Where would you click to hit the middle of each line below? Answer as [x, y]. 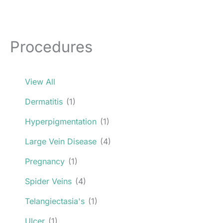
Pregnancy [45, 161]
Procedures [51, 46]
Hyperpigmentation [61, 121]
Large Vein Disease [61, 141]
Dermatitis [44, 101]
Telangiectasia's [55, 201]
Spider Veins [48, 181]
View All [40, 81]
